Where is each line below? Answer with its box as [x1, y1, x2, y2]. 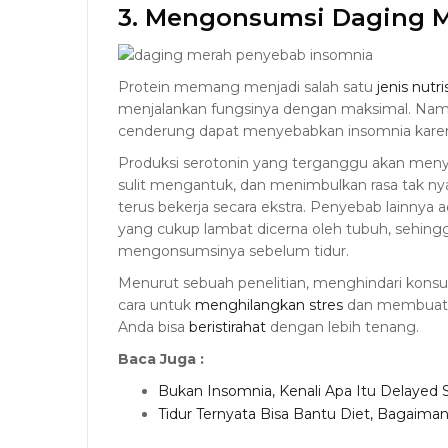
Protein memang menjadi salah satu [118, 78, 377, 97]
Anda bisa [118, 318, 189, 337]
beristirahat [189, 318, 266, 337]
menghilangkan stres [195, 296, 343, 315]
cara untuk [118, 296, 195, 315]
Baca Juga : [118, 350, 204, 369]
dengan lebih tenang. [266, 318, 419, 337]
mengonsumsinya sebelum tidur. [118, 242, 349, 261]
